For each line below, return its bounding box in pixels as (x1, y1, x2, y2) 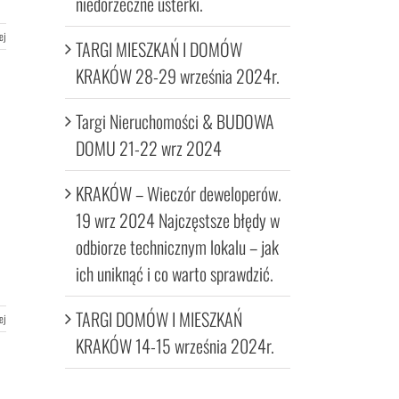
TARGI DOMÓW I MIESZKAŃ (76, 305, 242, 333)
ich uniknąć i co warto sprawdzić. (76, 260, 273, 288)
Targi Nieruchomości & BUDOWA (76, 108, 274, 135)
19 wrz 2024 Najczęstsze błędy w (76, 207, 280, 234)
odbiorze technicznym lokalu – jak (76, 233, 279, 261)
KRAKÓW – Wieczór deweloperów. (76, 180, 281, 208)
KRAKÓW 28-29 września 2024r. (76, 62, 280, 90)
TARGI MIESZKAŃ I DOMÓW (76, 36, 242, 63)
